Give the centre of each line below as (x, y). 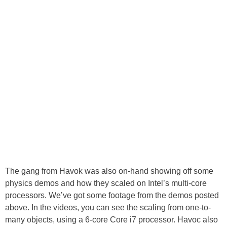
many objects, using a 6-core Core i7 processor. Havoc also (111, 220)
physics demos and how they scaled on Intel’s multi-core (106, 183)
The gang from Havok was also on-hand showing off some (109, 171)
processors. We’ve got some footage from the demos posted (112, 196)
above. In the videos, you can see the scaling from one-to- (108, 208)
